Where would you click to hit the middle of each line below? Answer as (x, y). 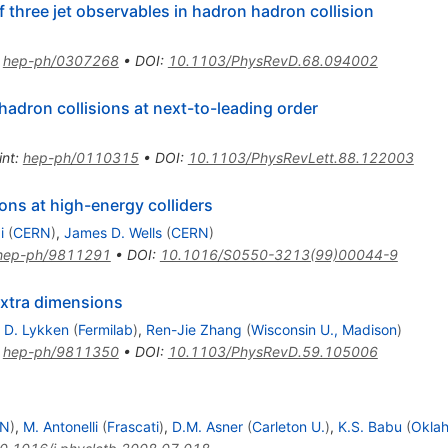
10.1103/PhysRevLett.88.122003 (300, 158)
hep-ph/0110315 (80, 158)
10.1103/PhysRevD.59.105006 (272, 352)
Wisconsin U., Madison (323, 330)
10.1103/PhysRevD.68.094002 (272, 61)
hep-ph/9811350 (60, 352)
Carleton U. (288, 427)
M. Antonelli (60, 427)
